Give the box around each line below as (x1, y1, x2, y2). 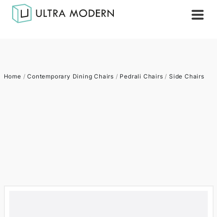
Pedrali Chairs (120, 73, 163, 80)
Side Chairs (169, 73, 204, 80)
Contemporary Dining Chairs (27, 73, 114, 80)
